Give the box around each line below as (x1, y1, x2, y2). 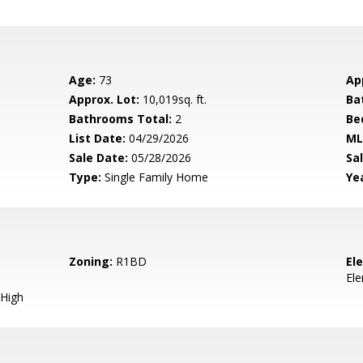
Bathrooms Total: (69, 111, 173, 126)
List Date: (69, 130, 126, 146)
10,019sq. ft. (139, 92, 207, 107)
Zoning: (69, 254, 113, 269)
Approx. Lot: (69, 92, 140, 107)
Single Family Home (101, 169, 209, 185)
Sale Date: (69, 150, 129, 165)
